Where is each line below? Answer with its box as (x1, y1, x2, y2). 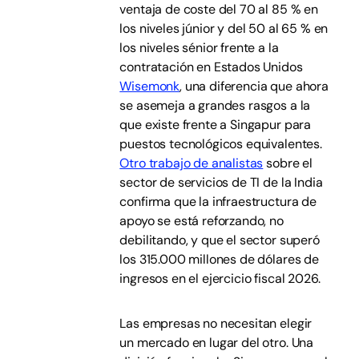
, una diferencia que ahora (179, 78, 329, 95)
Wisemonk (119, 78, 180, 95)
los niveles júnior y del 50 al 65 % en (119, 20, 329, 37)
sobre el (263, 155, 313, 171)
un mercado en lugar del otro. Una (119, 334, 314, 351)
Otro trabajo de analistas (119, 155, 264, 171)
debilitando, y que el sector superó (119, 232, 320, 248)
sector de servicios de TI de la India (119, 174, 323, 191)
